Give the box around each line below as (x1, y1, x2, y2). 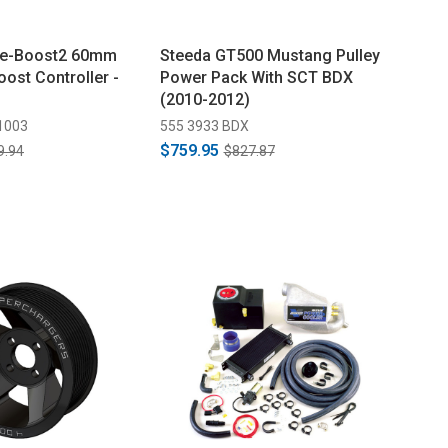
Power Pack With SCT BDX (159, 68, 353, 87)
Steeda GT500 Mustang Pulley (159, 46, 380, 65)
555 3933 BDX (159, 118, 249, 134)
